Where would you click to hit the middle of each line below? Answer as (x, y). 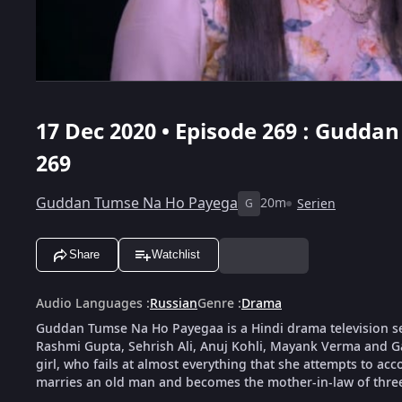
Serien (316, 204)
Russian (174, 303)
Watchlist (176, 255)
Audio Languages (89, 303)
